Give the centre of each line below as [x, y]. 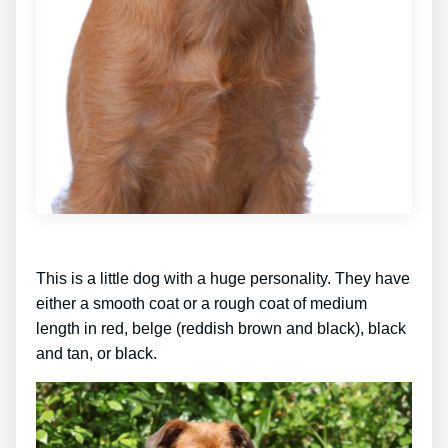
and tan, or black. [96, 353]
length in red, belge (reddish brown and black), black [221, 328]
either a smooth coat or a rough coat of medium [201, 303]
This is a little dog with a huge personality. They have [223, 278]
